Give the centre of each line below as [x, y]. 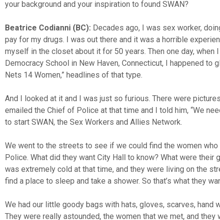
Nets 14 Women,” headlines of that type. [74, 75]
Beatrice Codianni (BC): [48, 27]
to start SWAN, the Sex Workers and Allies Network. [94, 122]
